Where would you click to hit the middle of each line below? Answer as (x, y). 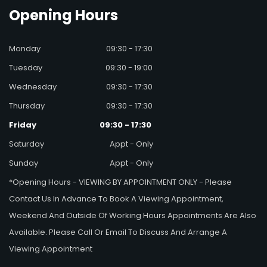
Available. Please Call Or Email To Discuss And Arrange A (118, 232)
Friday (23, 125)
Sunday (24, 163)
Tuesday (26, 67)
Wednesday (33, 86)
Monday (25, 48)
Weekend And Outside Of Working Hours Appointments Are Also (133, 215)
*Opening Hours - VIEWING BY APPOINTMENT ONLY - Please (120, 182)
